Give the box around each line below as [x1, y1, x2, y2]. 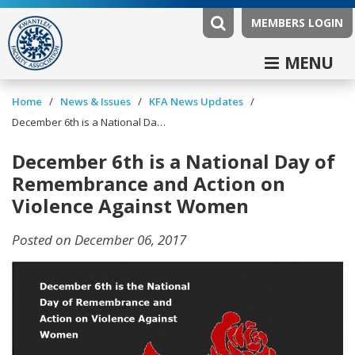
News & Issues [60, 94, 131, 109]
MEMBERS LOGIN [251, 15, 343, 30]
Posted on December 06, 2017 [12, 231, 186, 250]
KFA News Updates [149, 94, 243, 109]
